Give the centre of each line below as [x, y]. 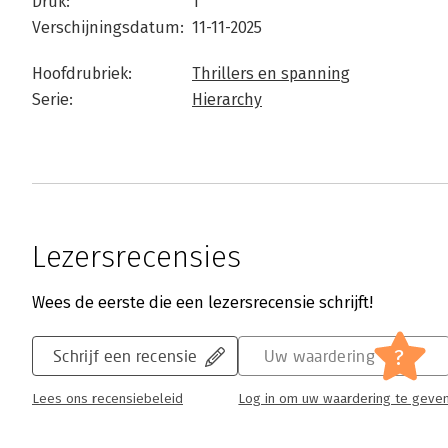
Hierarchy [227, 99]
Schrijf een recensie [125, 355]
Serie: [52, 99]
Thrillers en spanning [271, 73]
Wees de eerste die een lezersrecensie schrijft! [202, 302]
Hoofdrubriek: [82, 73]
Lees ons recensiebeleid [107, 399]
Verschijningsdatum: [108, 27]
